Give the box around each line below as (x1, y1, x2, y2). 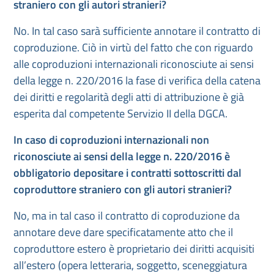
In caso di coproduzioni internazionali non (13, 131, 209, 148)
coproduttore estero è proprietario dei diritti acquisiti (13, 240, 254, 257)
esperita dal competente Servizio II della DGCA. (13, 105, 228, 122)
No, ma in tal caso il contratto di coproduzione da (13, 207, 240, 224)
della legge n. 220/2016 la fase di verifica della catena (13, 72, 261, 89)
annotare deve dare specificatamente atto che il (13, 224, 233, 240)
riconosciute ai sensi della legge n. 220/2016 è (13, 148, 230, 165)
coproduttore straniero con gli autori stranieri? (13, 181, 232, 198)
